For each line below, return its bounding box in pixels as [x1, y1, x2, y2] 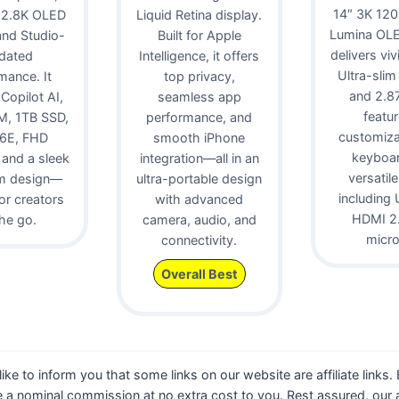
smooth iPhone [153, 129, 246, 145]
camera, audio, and [142, 211, 256, 227]
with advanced [155, 191, 244, 207]
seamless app [157, 88, 241, 104]
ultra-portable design [136, 170, 263, 186]
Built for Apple [157, 27, 241, 43]
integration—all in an [139, 150, 259, 166]
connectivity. [161, 232, 238, 248]
